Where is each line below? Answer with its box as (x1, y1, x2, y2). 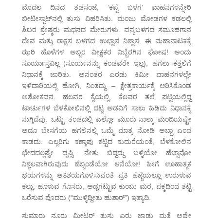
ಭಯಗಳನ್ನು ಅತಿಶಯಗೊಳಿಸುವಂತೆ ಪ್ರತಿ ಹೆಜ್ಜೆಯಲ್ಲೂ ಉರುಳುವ (21, 171, 192, 180)
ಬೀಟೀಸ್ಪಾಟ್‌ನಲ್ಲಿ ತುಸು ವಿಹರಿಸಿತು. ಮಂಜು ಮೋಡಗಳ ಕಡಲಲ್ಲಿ (21, 15, 192, 23)
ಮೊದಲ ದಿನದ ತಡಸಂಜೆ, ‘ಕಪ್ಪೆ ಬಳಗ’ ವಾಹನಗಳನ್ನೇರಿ (21, 3, 192, 12)
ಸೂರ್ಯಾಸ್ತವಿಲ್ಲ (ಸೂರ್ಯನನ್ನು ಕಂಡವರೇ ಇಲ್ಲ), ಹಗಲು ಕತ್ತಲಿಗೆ (21, 59, 192, 68)
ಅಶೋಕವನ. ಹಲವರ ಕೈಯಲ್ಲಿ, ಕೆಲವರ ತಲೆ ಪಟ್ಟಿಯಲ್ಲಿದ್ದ (21, 93, 192, 101)
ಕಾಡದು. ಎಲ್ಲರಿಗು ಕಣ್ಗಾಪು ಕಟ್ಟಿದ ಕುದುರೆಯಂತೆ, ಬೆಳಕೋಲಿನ (21, 138, 192, 146)
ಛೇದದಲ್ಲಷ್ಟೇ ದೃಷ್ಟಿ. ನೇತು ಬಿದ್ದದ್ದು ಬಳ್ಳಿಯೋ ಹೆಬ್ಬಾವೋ (21, 149, 192, 157)
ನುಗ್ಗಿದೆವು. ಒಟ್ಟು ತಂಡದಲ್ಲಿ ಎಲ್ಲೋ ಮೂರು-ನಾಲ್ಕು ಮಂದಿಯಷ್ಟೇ (21, 115, 192, 124)
